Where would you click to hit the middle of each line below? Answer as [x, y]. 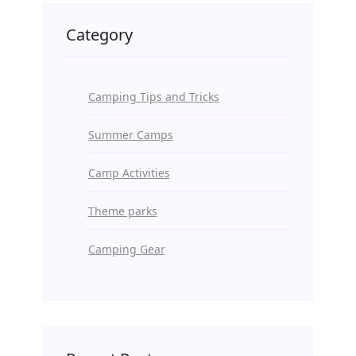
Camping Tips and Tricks [153, 96]
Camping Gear [126, 249]
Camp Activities [129, 172]
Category [99, 34]
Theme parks [122, 211]
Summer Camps [130, 134]
